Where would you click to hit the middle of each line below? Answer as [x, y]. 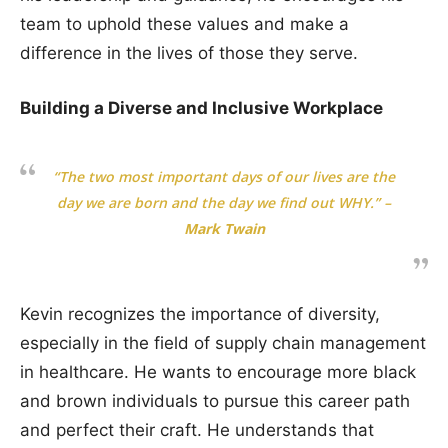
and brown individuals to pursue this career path [215, 400]
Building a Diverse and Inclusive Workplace [201, 107]
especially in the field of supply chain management [223, 342]
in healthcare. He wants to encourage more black [218, 371]
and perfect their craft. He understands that [197, 429]
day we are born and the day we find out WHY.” [218, 202]
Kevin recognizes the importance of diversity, [200, 313]
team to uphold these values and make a [184, 23]
